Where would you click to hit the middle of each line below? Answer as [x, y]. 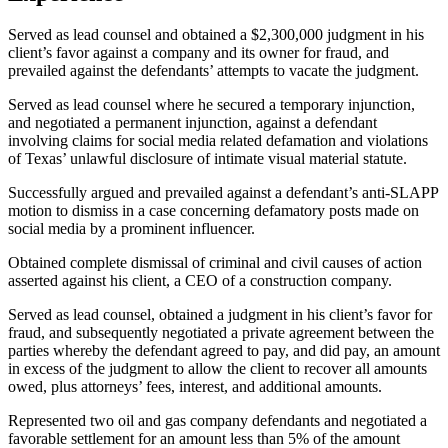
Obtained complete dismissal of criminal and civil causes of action [215, 263]
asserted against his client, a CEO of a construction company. [200, 281]
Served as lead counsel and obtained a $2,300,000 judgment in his [216, 35]
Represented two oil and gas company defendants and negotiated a [217, 421]
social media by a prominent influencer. [131, 229]
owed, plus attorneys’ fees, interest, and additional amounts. [195, 387]
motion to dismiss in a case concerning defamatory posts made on [213, 211]
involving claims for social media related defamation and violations [218, 141]
